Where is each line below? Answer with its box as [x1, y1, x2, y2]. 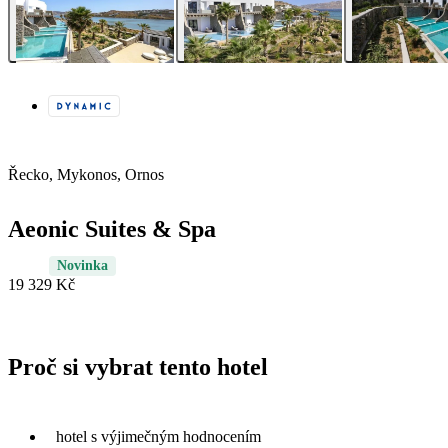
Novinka [57, 258, 108, 274]
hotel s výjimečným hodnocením [56, 427, 261, 445]
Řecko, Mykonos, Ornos [8, 166, 164, 184]
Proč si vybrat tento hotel [8, 354, 268, 381]
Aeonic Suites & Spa [8, 216, 216, 243]
